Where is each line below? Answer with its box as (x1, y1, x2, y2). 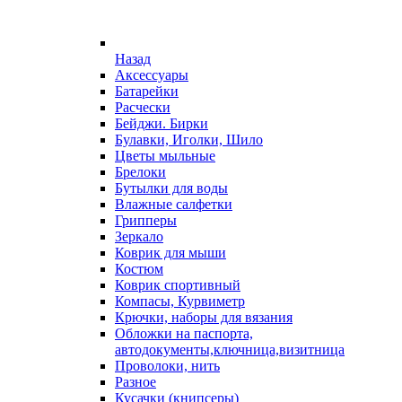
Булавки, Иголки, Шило (115, 132, 263, 147)
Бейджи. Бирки (115, 116, 208, 131)
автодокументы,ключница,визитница (115, 342, 345, 357)
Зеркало (115, 229, 163, 244)
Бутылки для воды (115, 180, 228, 196)
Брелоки (115, 164, 166, 179)
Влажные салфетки (115, 197, 232, 212)
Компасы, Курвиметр (115, 293, 245, 309)
